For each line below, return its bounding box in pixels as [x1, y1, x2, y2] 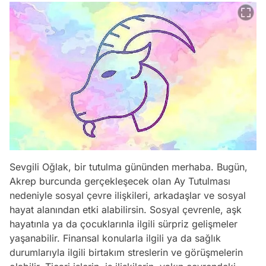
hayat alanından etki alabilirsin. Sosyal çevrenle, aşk [9, 203, 242, 216]
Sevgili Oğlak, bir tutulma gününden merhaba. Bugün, [9, 160, 248, 173]
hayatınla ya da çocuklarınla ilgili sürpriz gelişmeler [9, 217, 237, 230]
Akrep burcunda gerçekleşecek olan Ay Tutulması [9, 175, 230, 187]
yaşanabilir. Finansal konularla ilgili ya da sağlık [9, 232, 221, 244]
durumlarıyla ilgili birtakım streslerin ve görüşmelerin [9, 246, 243, 258]
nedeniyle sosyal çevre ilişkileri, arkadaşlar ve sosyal [9, 189, 246, 201]
